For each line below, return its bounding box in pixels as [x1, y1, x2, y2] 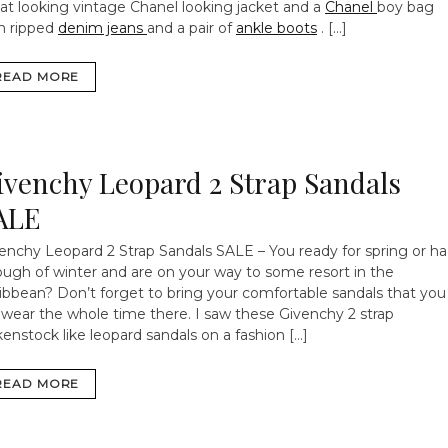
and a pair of [147, 18, 236, 37]
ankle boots [236, 18, 317, 37]
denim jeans [58, 18, 147, 37]
